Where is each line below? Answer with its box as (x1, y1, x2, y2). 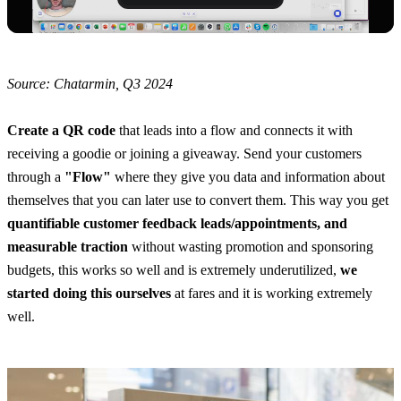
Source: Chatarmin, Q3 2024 (7, 76, 173, 92)
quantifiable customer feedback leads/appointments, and (7, 216, 347, 232)
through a (7, 169, 64, 185)
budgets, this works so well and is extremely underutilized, (7, 262, 340, 278)
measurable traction (7, 239, 128, 255)
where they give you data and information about (111, 169, 385, 185)
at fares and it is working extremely (171, 286, 372, 302)
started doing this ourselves (7, 286, 171, 302)
